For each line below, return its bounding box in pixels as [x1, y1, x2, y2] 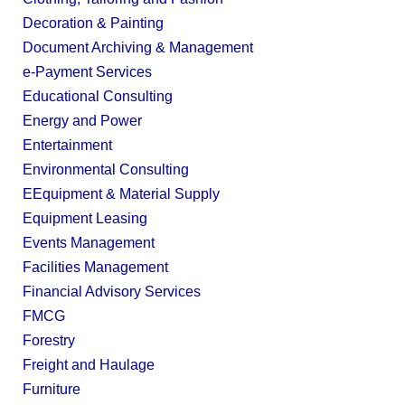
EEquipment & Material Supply [23, 186, 220, 202]
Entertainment [23, 137, 112, 153]
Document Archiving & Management [23, 40, 253, 55]
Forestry [23, 333, 75, 348]
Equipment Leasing [23, 211, 147, 226]
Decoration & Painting [23, 15, 164, 31]
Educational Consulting [23, 89, 173, 104]
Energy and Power [23, 113, 142, 128]
